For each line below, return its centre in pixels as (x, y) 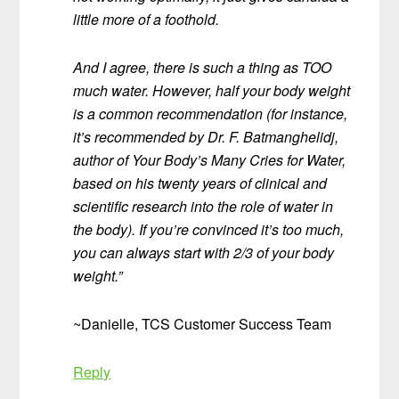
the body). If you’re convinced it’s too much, (209, 230)
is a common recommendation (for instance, (211, 114)
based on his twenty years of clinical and (200, 183)
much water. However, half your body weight (212, 91)
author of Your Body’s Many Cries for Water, (210, 160)
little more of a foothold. (147, 20)
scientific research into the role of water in (204, 207)
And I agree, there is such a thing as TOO (203, 68)
